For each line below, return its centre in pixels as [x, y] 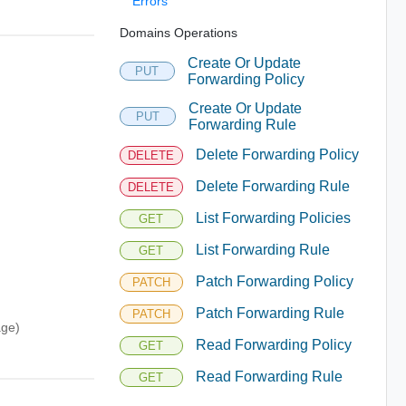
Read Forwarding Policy [273, 345]
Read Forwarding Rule [269, 377]
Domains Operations [178, 32]
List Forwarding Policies [273, 218]
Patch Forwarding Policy [274, 281]
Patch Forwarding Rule [270, 313]
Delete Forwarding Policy [277, 155]
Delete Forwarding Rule [272, 186]
